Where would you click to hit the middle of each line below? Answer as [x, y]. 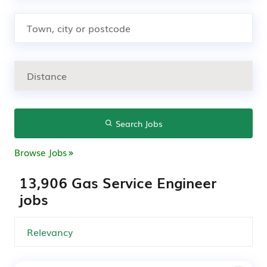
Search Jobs [138, 123]
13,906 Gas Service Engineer [118, 182]
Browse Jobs [41, 152]
